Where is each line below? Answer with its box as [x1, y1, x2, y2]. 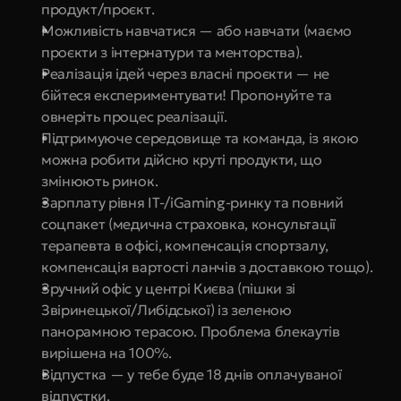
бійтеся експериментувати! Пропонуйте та [41, 86, 332, 104]
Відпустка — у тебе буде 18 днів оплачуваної [41, 365, 342, 383]
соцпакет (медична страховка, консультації [41, 215, 336, 233]
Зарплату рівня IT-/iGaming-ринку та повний [41, 193, 344, 211]
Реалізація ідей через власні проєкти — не [41, 64, 329, 82]
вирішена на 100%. [41, 344, 172, 362]
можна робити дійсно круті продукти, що [41, 150, 322, 168]
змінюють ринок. [41, 172, 158, 190]
